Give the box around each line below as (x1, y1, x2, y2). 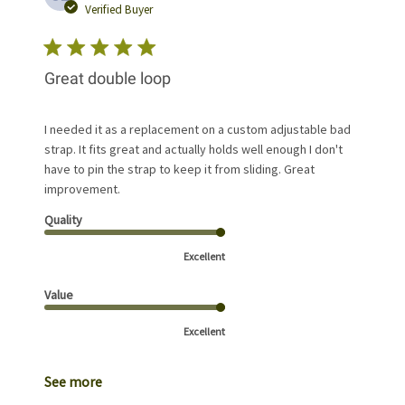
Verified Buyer (85, 2, 154, 18)
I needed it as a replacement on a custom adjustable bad (44, 121, 352, 138)
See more (44, 372, 103, 391)
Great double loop (44, 69, 172, 89)
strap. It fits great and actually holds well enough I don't (44, 141, 344, 158)
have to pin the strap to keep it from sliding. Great (44, 161, 316, 178)
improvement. (44, 181, 121, 198)
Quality (44, 212, 83, 229)
